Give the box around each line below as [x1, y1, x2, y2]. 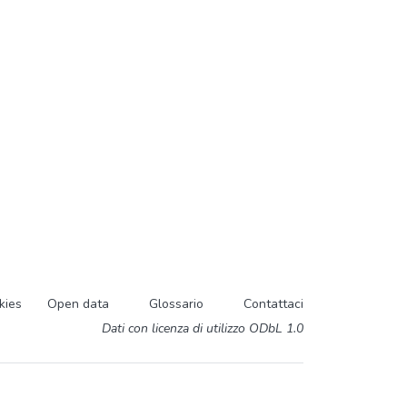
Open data [47, 294, 109, 313]
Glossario [149, 294, 203, 313]
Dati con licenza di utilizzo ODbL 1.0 [102, 319, 303, 337]
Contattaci [243, 294, 303, 313]
